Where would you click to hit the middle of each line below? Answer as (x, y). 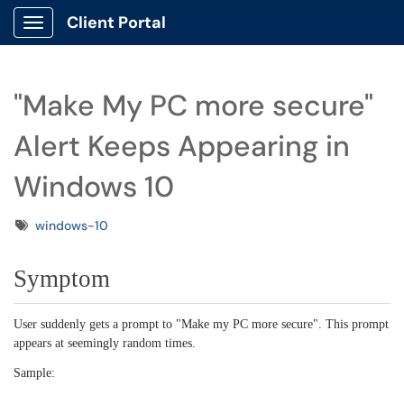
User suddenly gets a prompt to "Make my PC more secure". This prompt (201, 324)
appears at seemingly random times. (105, 343)
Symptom (62, 279)
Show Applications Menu (104, 37)
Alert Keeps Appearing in (182, 146)
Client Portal (116, 23)
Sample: (34, 373)
